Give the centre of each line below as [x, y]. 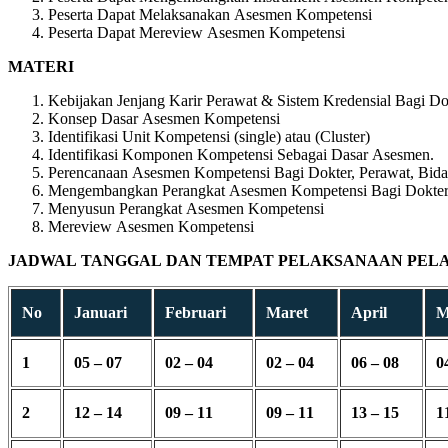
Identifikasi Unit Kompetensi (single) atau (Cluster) [209, 136]
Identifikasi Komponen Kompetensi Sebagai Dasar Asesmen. [241, 154]
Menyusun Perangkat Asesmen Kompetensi [186, 208]
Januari [100, 312]
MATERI [41, 66]
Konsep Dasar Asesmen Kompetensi [164, 118]
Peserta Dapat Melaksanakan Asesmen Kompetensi [210, 14]
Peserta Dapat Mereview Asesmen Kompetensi [196, 32]
